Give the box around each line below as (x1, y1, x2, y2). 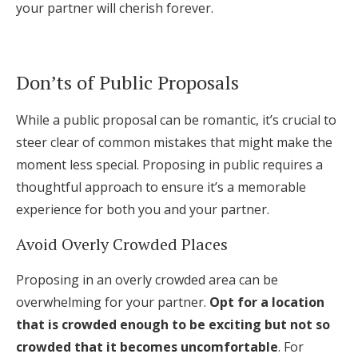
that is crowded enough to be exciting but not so (16, 316, 330, 333)
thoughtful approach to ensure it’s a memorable (16, 178, 306, 196)
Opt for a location (209, 293, 324, 311)
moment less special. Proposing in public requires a (16, 156, 323, 173)
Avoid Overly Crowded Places (16, 233, 228, 255)
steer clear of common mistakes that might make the (16, 133, 332, 151)
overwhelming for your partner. (16, 293, 209, 311)
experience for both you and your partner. (16, 201, 269, 218)
